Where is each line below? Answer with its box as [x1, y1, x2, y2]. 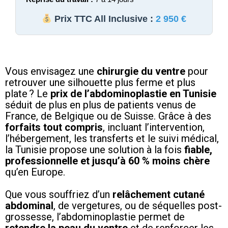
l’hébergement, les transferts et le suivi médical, [5, 132, 219, 145]
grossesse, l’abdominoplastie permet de [5, 210, 185, 223]
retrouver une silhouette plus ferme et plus [5, 76, 195, 89]
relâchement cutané [112, 188, 205, 201]
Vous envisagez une [5, 65, 97, 77]
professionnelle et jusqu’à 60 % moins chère [5, 154, 210, 167]
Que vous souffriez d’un [5, 188, 112, 201]
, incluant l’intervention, [103, 121, 205, 133]
